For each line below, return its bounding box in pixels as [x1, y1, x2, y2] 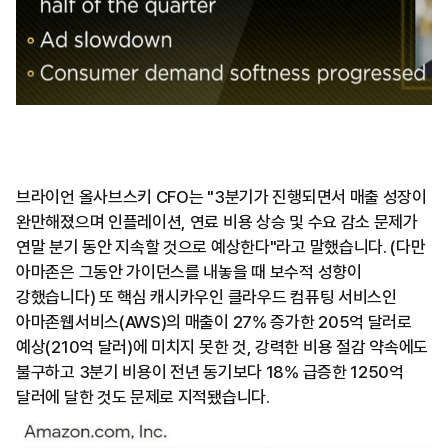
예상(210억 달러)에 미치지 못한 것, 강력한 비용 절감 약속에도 [16, 336, 428, 357]
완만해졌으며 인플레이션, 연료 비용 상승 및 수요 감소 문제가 [16, 211, 418, 232]
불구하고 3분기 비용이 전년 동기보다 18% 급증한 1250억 [16, 361, 404, 382]
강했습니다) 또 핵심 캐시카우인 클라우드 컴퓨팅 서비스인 [16, 286, 397, 307]
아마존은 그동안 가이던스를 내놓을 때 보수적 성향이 [16, 261, 362, 282]
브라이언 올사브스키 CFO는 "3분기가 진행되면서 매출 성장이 [16, 186, 427, 207]
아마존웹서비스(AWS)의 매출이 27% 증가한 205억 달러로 [16, 311, 412, 332]
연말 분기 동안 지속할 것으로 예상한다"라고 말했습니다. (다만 [16, 236, 426, 257]
